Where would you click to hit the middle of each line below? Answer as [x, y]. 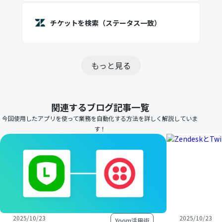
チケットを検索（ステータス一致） [105, 23]
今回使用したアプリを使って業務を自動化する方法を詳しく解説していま [100, 118]
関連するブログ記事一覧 [100, 107]
